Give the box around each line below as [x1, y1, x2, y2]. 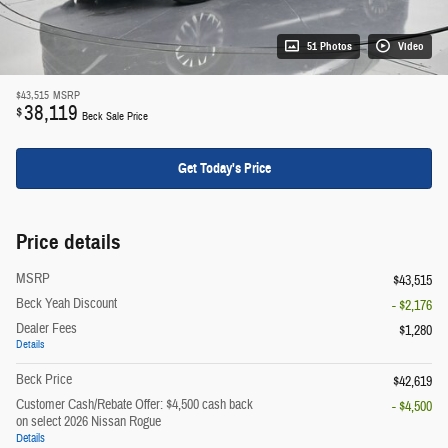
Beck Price [16, 371, 72, 390]
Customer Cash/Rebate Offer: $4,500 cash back [16, 396, 253, 415]
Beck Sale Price [82, 109, 148, 123]
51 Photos [307, 39, 352, 53]
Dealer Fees [16, 320, 77, 339]
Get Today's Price [177, 159, 271, 177]
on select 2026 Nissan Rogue [16, 413, 161, 432]
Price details [16, 229, 121, 256]
